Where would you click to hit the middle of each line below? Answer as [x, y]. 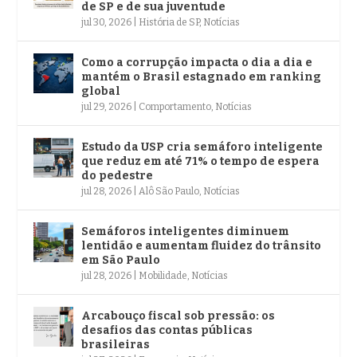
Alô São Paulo [169, 191]
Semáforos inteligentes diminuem [186, 231]
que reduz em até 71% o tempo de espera [201, 161]
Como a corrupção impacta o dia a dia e [197, 62]
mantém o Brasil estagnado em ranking [202, 76]
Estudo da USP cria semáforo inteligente [202, 147]
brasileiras [116, 344]
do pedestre [118, 175]
